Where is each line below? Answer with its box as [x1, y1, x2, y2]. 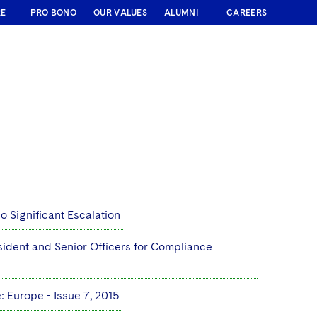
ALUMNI [164, 8, 199, 18]
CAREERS [226, 8, 267, 18]
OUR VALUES [93, 8, 147, 18]
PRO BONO [30, 8, 76, 18]
